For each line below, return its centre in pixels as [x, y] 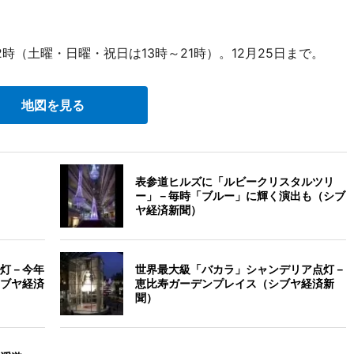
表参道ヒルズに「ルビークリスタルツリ [235, 181]
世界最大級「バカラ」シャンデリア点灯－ [241, 269]
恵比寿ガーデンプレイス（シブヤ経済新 [235, 283]
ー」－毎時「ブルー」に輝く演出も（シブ [241, 196]
